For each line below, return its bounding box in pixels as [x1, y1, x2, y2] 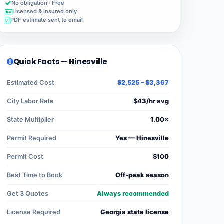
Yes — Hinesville [115, 134, 169, 142]
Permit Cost [7, 153, 43, 161]
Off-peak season [115, 171, 169, 179]
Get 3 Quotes [7, 190, 48, 198]
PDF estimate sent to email [10, 16, 83, 24]
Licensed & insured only [12, 8, 77, 15]
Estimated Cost [7, 79, 54, 87]
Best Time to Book [7, 171, 62, 179]
